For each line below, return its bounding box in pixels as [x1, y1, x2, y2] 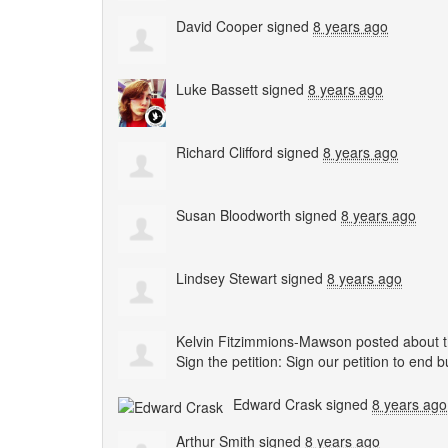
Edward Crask [233, 394, 322, 415]
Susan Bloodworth [176, 205, 291, 226]
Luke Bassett [176, 79, 258, 100]
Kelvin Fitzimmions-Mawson [176, 331, 352, 352]
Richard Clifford [176, 142, 273, 163]
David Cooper [176, 16, 263, 37]
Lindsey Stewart [176, 268, 277, 289]
